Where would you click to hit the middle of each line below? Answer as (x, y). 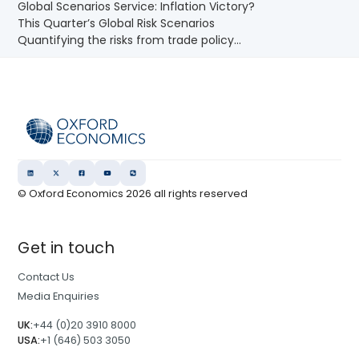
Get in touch (66, 248)
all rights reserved (200, 193)
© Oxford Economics (72, 193)
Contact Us (46, 276)
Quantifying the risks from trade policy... (130, 40)
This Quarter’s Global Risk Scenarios (117, 23)
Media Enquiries (59, 296)
